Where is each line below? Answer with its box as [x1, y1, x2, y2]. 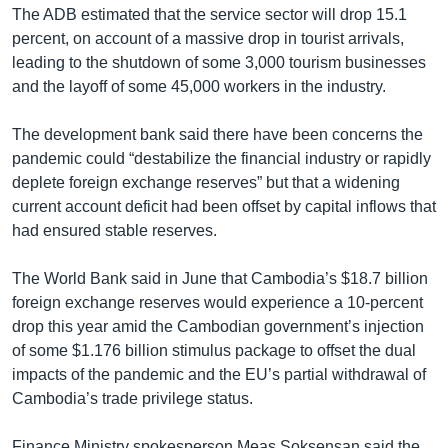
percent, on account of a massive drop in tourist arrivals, [12, 30, 404, 48]
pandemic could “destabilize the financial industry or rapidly [12, 150, 431, 168]
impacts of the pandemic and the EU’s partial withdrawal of [12, 366, 426, 384]
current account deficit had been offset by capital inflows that [12, 198, 436, 216]
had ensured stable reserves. [12, 222, 217, 240]
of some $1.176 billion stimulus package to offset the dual [12, 342, 416, 360]
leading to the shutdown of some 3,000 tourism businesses [12, 54, 426, 72]
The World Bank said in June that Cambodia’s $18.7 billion [12, 270, 428, 288]
